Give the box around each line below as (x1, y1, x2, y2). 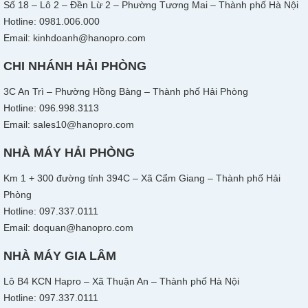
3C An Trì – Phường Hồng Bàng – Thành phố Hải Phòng (3, 85, 248, 97)
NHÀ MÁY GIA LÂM (3, 248, 116, 263)
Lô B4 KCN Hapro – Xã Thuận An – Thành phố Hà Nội (3, 275, 239, 287)
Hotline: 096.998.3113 (3, 102, 99, 113)
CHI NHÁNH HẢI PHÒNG (3, 58, 146, 73)
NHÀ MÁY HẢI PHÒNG (3, 145, 135, 159)
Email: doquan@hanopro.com (3, 221, 133, 233)
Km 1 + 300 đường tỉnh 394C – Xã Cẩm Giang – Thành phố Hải (3, 172, 280, 184)
